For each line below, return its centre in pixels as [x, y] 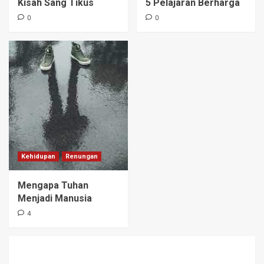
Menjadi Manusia [55, 198]
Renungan [82, 156]
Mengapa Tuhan [53, 185]
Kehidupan [38, 156]
